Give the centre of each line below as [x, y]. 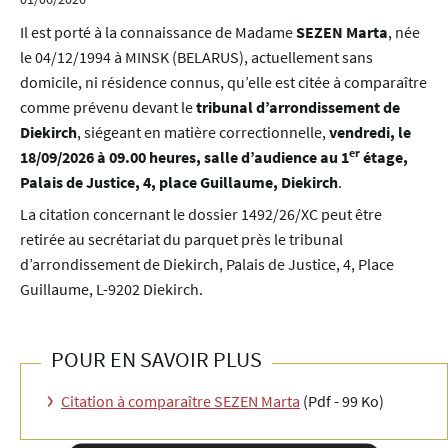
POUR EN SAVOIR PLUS [156, 359]
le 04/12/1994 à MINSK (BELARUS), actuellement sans [196, 57]
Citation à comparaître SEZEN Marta [180, 401]
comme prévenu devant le [108, 107]
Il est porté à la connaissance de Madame [158, 32]
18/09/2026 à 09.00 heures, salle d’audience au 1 [184, 157]
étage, [384, 157]
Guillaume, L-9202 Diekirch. [111, 289]
